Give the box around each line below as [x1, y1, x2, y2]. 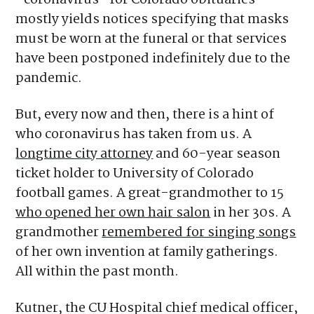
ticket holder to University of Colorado [15, 163, 254, 185]
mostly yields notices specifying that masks [15, 9, 289, 31]
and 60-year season [153, 144, 281, 165]
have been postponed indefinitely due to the [15, 48, 291, 70]
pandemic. [15, 68, 83, 90]
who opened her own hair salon [15, 203, 211, 224]
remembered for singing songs [102, 222, 296, 244]
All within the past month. [15, 261, 179, 283]
